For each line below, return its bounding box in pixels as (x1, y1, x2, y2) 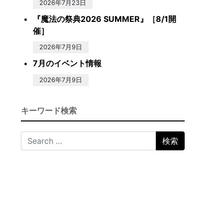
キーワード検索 (21, 105, 77, 115)
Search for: (20, 131, 62, 142)
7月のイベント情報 (33, 58, 102, 69)
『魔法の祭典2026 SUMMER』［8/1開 (33, 13, 176, 24)
